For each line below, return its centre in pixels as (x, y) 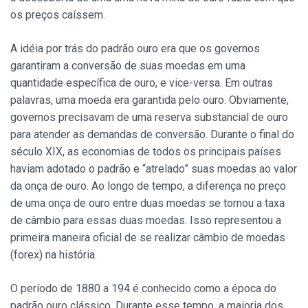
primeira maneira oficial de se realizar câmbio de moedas (148, 238)
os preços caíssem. (58, 15)
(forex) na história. (54, 255)
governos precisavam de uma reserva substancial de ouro (149, 118)
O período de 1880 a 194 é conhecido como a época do (143, 289)
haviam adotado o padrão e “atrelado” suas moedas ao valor (154, 169)
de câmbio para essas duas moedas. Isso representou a (146, 221)
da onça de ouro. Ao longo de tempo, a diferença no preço (148, 186)
